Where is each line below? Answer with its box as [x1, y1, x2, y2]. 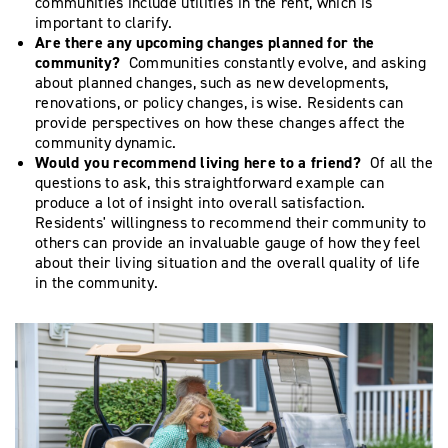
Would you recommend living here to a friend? [35, 152, 370, 174]
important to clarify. [35, 12, 178, 34]
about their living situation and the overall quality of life [35, 252, 421, 274]
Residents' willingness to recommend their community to [35, 212, 427, 234]
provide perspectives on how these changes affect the [35, 112, 406, 134]
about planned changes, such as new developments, [35, 72, 389, 94]
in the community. [35, 272, 163, 294]
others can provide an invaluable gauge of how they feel [35, 232, 421, 254]
